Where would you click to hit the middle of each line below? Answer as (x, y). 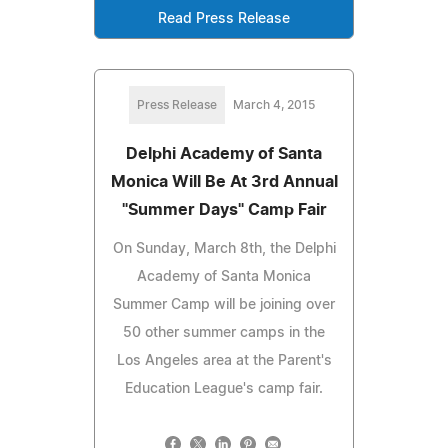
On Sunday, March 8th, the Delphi (224, 248)
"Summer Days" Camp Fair (224, 209)
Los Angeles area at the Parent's (224, 360)
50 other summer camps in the (224, 332)
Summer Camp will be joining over (224, 304)
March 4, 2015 (274, 104)
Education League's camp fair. (224, 388)
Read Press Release (224, 18)
